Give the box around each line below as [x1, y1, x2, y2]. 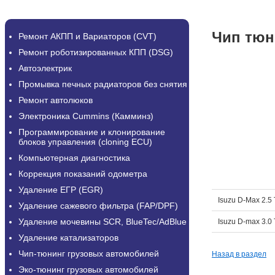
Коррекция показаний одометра [18, 169, 147, 179]
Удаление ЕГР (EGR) [18, 185, 103, 195]
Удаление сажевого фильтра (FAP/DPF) [18, 201, 178, 211]
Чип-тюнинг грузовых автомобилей [18, 249, 159, 258]
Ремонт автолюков [18, 95, 93, 105]
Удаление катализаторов [18, 233, 118, 242]
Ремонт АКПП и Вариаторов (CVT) [18, 31, 157, 41]
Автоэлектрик [18, 63, 72, 73]
